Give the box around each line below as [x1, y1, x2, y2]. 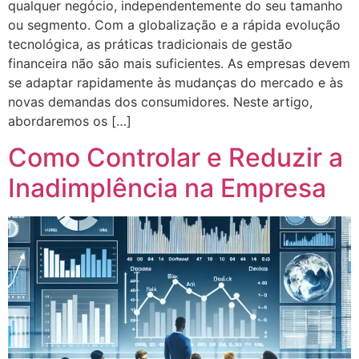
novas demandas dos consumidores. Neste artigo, [8, 94, 313, 111]
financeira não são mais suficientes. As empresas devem [8, 55, 350, 72]
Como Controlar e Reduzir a [8, 141, 343, 173]
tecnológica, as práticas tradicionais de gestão [8, 36, 292, 53]
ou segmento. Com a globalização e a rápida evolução [8, 17, 341, 34]
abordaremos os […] [8, 113, 131, 130]
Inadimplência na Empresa [8, 171, 326, 204]
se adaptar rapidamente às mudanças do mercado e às [8, 75, 343, 91]
